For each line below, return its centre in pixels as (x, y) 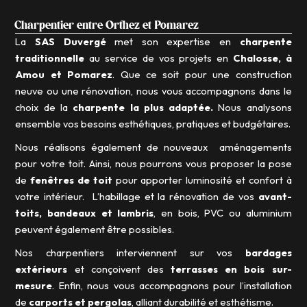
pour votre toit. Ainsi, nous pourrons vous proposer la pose (153, 164)
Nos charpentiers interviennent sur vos (130, 253)
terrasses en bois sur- (231, 269)
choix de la (44, 108)
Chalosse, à (262, 58)
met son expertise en (173, 42)
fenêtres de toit (71, 180)
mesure (34, 286)
